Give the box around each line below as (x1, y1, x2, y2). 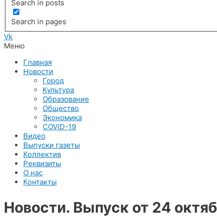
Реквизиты (23, 158, 61, 168)
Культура (43, 85, 74, 94)
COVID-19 (43, 122, 76, 131)
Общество (43, 103, 79, 113)
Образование (43, 94, 89, 104)
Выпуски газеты (23, 140, 80, 150)
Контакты (23, 177, 57, 186)
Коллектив (23, 149, 61, 159)
